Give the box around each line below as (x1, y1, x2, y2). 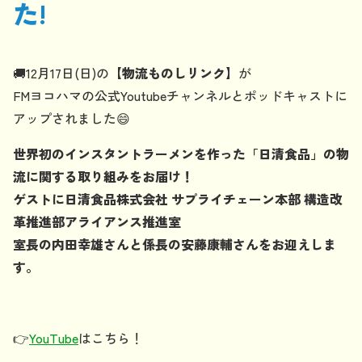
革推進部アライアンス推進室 (13, 211, 181, 231)
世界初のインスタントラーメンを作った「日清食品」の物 (13, 143, 349, 163)
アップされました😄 (13, 107, 130, 128)
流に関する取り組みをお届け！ (13, 166, 194, 186)
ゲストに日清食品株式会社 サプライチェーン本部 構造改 (13, 188, 343, 208)
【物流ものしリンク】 (109, 62, 238, 82)
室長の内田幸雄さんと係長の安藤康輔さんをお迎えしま (13, 234, 336, 254)
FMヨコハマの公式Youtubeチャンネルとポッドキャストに (13, 85, 347, 105)
